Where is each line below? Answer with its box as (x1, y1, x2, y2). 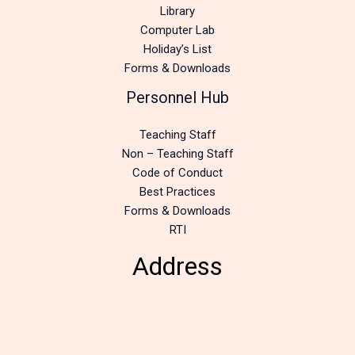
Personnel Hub (126, 88, 229, 108)
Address (132, 251, 223, 282)
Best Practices (139, 185, 216, 200)
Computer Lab (140, 23, 215, 38)
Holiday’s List (143, 42, 212, 57)
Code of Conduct (132, 166, 223, 181)
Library (160, 4, 195, 19)
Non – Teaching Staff (121, 147, 234, 162)
